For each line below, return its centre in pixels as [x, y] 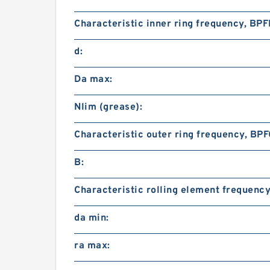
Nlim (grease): [108, 107]
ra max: [92, 246]
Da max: [93, 80]
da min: [92, 218]
